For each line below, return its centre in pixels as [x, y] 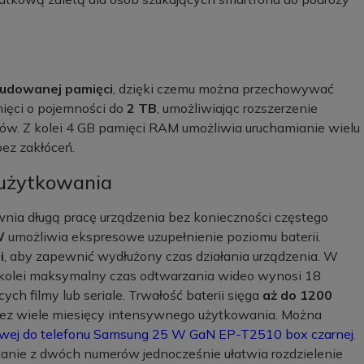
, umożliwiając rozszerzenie [237, 108]
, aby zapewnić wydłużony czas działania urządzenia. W [171, 256]
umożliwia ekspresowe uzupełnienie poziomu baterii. [163, 236]
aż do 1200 [297, 295]
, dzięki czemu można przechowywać [223, 89]
